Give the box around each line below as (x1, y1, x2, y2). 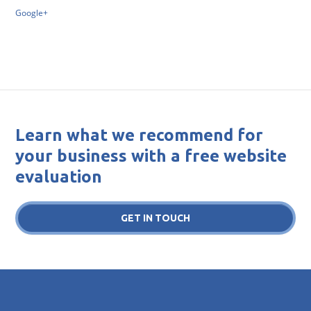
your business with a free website (15, 146, 287, 165)
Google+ (15, 7, 49, 19)
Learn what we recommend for (15, 126, 264, 144)
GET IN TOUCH (121, 212, 190, 224)
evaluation (15, 167, 103, 186)
